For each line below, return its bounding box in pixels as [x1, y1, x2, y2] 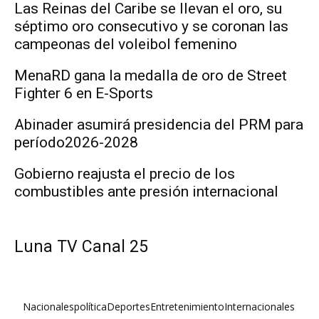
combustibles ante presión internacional [14, 182, 278, 200]
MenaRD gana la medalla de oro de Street [14, 66, 287, 84]
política [74, 299, 107, 313]
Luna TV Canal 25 [14, 236, 148, 256]
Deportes [107, 299, 150, 313]
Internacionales [224, 299, 295, 313]
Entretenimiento [150, 299, 224, 313]
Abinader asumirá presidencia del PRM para [14, 115, 303, 133]
